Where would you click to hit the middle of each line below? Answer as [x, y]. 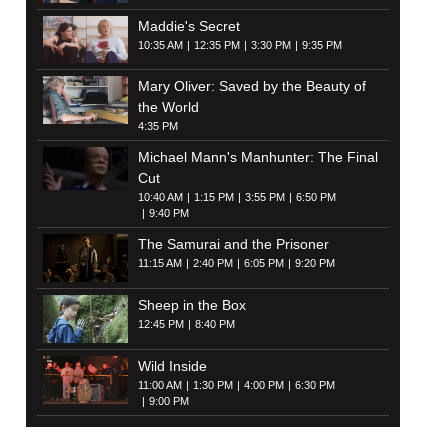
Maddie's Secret [188, 25]
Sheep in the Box [191, 305]
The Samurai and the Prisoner [233, 244]
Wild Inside [172, 365]
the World [168, 107]
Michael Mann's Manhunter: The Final [257, 157]
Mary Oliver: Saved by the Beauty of [251, 86]
